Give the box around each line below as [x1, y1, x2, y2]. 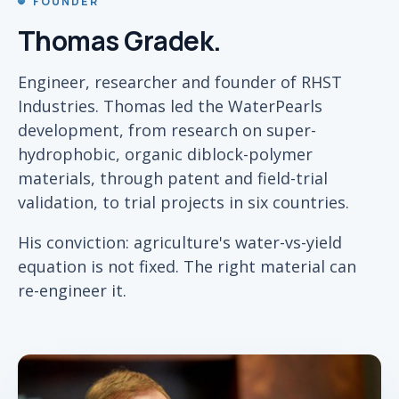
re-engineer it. [18, 280, 126, 301]
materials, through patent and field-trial [18, 167, 328, 189]
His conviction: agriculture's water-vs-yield [18, 232, 342, 253]
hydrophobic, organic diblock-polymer [18, 143, 313, 165]
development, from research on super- [18, 119, 316, 141]
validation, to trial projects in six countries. [18, 191, 349, 213]
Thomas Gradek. [18, 22, 222, 59]
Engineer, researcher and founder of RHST [18, 71, 342, 93]
